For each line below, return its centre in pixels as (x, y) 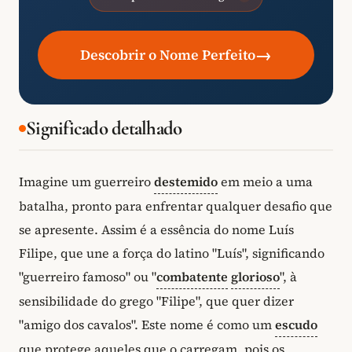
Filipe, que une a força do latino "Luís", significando (172, 253)
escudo (296, 325)
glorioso (255, 277)
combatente (192, 277)
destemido (186, 182)
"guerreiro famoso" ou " (88, 277)
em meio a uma (265, 182)
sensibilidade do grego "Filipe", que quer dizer (156, 301)
